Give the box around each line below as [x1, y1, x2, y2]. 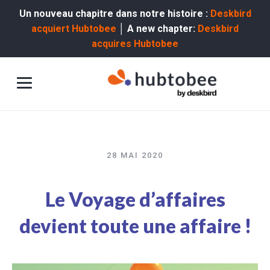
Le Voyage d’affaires [45, 187, 225, 211]
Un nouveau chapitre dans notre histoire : [19, 8, 210, 19]
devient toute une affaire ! [19, 213, 251, 237]
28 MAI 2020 [107, 150, 163, 160]
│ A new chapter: [116, 23, 198, 34]
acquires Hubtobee [92, 38, 178, 49]
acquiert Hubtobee [31, 23, 116, 34]
